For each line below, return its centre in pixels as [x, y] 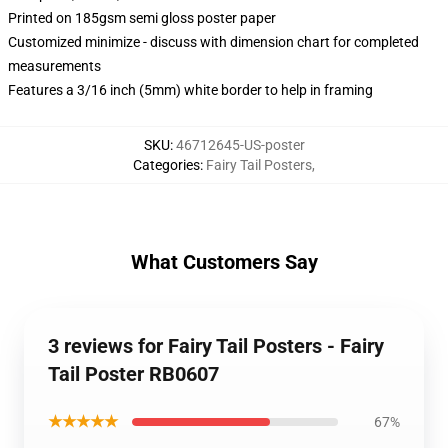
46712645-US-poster [240, 145]
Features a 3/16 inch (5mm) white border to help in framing [190, 90]
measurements [54, 66]
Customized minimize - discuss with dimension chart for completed [213, 42]
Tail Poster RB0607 [133, 374]
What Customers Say [224, 262]
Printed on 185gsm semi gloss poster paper [142, 18]
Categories [166, 165]
